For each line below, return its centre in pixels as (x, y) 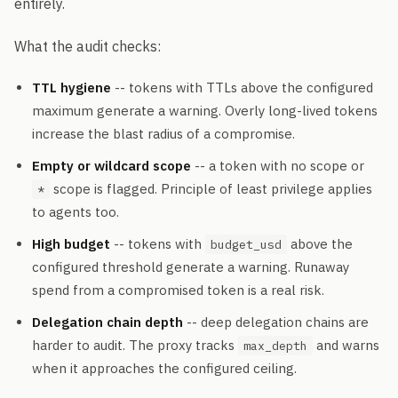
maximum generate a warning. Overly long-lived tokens (205, 111)
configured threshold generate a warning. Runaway (191, 267)
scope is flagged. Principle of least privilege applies (211, 189)
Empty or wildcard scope (111, 166)
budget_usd (246, 244)
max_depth (275, 346)
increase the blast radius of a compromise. (163, 134)
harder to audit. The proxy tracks (135, 345)
